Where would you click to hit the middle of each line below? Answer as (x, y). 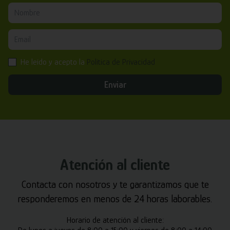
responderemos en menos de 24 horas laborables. (115, 198)
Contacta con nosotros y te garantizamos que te (115, 184)
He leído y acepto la (54, 62)
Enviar (115, 84)
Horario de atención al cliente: (115, 220)
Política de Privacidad (121, 62)
